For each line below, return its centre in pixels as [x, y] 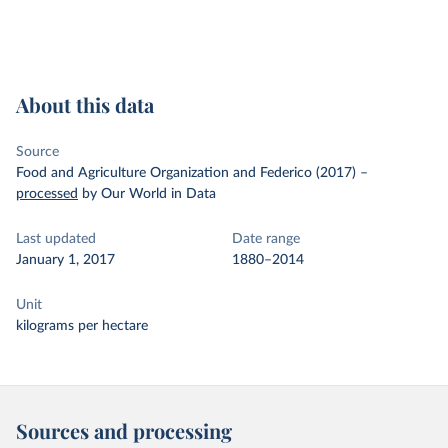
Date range [266, 239]
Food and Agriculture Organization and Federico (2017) [186, 173]
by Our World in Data [149, 194]
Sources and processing [124, 430]
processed [47, 194]
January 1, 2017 [65, 260]
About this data [85, 104]
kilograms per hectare [82, 326]
